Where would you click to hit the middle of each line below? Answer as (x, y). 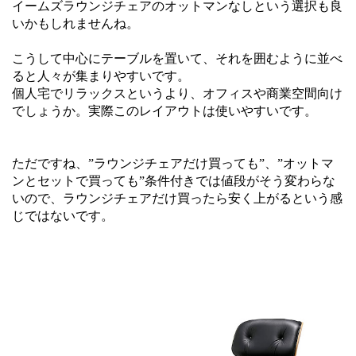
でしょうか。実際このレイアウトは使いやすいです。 (164, 110)
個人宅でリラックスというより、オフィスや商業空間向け (177, 93)
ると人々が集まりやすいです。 (101, 75)
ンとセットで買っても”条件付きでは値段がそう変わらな (174, 180)
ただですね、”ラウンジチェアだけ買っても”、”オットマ (173, 163)
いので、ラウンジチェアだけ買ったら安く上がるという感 (177, 198)
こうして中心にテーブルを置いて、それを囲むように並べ (177, 58)
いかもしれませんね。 (75, 23)
